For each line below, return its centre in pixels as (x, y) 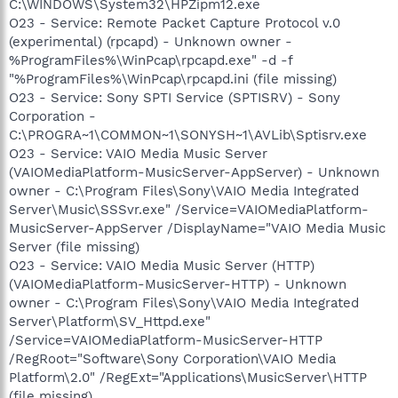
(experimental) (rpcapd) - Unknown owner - (151, 41)
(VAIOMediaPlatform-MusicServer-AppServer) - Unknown (194, 172)
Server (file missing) (74, 247)
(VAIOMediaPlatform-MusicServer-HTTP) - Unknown (178, 284)
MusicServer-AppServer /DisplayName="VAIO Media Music (197, 228)
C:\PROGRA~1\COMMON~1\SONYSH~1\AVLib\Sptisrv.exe (188, 135)
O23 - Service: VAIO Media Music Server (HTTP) (162, 265)
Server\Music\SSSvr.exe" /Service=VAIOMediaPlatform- (189, 209)
